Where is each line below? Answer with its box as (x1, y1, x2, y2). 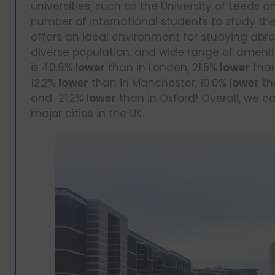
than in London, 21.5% (105, 60, 217, 75)
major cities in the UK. (31, 106, 144, 121)
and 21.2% (31, 91, 83, 106)
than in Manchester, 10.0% (88, 76, 227, 90)
